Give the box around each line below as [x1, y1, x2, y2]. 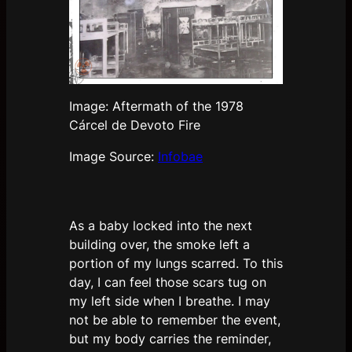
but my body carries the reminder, [69, 331, 271, 346]
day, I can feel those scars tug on [69, 274, 266, 290]
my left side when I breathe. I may [69, 293, 270, 309]
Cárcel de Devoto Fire [69, 117, 200, 133]
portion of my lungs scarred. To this [69, 255, 283, 271]
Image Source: [69, 148, 158, 164]
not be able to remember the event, [69, 312, 280, 328]
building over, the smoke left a [69, 236, 250, 252]
